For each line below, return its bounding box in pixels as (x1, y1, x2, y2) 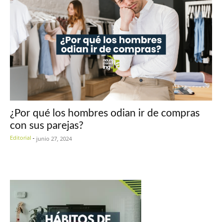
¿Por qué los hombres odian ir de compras (10, 108, 200, 119)
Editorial (10, 134, 31, 142)
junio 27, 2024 (36, 135, 72, 143)
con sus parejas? (10, 120, 83, 131)
